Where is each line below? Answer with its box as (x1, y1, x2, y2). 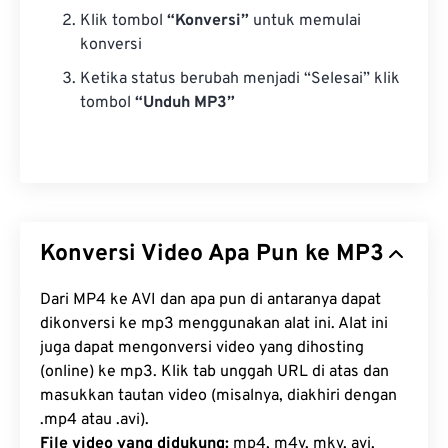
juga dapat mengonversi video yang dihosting (40, 338, 364, 359)
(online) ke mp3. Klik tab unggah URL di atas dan (40, 362, 389, 383)
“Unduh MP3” (135, 93, 235, 114)
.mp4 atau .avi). (40, 410, 149, 431)
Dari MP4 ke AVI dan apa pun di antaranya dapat (40, 290, 381, 311)
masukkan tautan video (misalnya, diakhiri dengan (40, 386, 397, 407)
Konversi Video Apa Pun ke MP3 (40, 240, 384, 270)
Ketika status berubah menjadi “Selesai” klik (80, 69, 400, 90)
